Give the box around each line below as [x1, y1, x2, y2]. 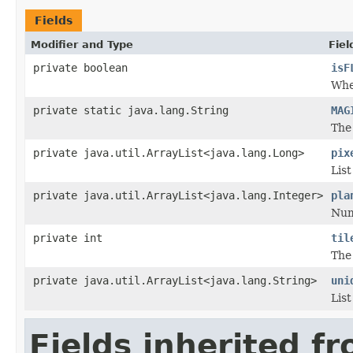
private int [33, 231, 102, 244]
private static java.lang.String [33, 103, 229, 117]
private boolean [33, 61, 128, 74]
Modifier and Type [31, 38, 133, 50]
